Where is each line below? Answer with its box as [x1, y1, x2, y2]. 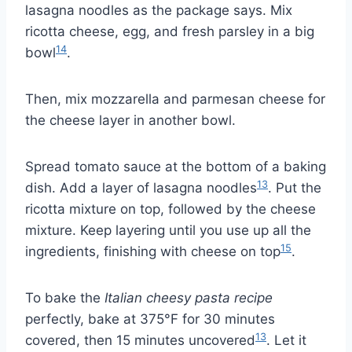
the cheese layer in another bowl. [25, 112, 236, 129]
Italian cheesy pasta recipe [104, 290, 273, 306]
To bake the [25, 290, 104, 306]
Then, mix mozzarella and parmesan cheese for [25, 91, 325, 108]
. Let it [266, 332, 306, 349]
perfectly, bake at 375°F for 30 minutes [25, 311, 275, 328]
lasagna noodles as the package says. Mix [25, 2, 292, 19]
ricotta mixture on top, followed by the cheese [25, 201, 316, 218]
